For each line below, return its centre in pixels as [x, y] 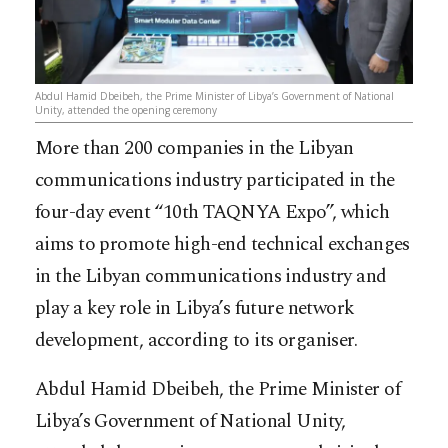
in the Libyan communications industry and [211, 277]
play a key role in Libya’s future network [195, 309]
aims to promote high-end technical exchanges [222, 245]
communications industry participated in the [215, 181]
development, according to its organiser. [196, 341]
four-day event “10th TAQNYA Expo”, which [212, 213]
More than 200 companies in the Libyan [194, 149]
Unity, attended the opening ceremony [126, 110]
